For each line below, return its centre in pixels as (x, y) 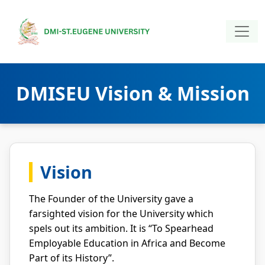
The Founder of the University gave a (111, 199)
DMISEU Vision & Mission (132, 93)
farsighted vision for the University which (121, 214)
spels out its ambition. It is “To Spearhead (121, 228)
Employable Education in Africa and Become (127, 243)
